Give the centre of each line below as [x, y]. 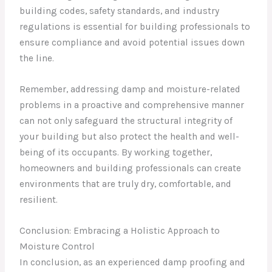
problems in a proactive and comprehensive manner [132, 105]
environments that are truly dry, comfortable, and [126, 184]
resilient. [39, 200]
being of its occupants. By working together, [116, 152]
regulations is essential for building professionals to [135, 27]
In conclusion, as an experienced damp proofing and [133, 262]
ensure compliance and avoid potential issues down [132, 43]
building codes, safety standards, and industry [120, 11]
